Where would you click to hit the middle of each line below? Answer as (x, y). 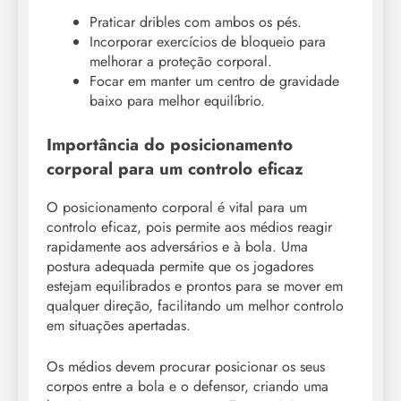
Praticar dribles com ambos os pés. (196, 21)
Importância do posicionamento (170, 144)
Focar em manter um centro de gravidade (214, 81)
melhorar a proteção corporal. (181, 61)
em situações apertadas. (119, 325)
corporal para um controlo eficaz (175, 168)
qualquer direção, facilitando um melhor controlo (195, 305)
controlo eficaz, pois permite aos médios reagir (189, 226)
